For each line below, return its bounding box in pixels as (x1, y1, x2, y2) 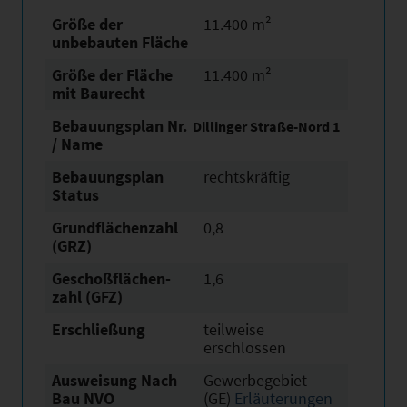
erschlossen (203, 337, 286, 358)
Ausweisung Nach (52, 370, 177, 391)
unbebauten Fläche (52, 32, 188, 53)
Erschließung (52, 319, 145, 340)
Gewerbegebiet (203, 370, 307, 391)
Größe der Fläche (52, 65, 173, 85)
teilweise (203, 319, 264, 340)
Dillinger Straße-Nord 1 (193, 117, 340, 135)
